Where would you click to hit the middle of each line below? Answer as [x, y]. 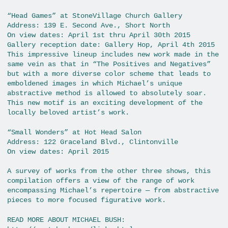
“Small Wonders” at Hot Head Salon [74, 132]
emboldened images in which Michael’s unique [95, 83]
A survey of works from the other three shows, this [109, 171]
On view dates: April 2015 [58, 151]
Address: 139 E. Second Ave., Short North [89, 25]
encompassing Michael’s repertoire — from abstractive [113, 191]
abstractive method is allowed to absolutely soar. [107, 93]
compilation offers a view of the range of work [101, 181]
